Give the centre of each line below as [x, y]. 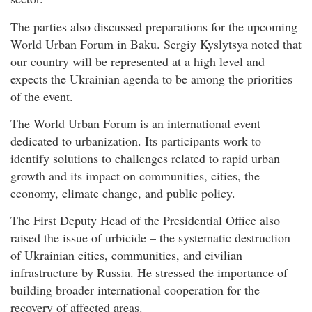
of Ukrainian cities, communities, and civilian [126, 255]
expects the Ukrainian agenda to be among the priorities [151, 78]
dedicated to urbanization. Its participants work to [136, 141]
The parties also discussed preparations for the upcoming [154, 26]
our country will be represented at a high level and [138, 61]
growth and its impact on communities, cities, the [135, 176]
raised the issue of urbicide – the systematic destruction [150, 238]
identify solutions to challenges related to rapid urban [145, 158]
